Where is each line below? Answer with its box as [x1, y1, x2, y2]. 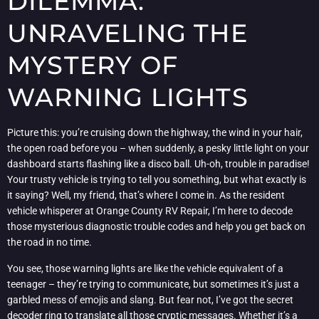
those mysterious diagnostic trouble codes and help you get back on [7, 221, 305, 233]
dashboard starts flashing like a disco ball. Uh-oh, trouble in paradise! [7, 158, 310, 170]
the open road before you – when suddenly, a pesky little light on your [7, 142, 309, 155]
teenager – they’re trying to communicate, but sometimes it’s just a [7, 278, 299, 290]
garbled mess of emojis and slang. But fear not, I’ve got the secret [7, 293, 293, 305]
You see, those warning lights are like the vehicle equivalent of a [7, 262, 283, 274]
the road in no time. [7, 236, 92, 249]
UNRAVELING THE [7, 18, 248, 49]
